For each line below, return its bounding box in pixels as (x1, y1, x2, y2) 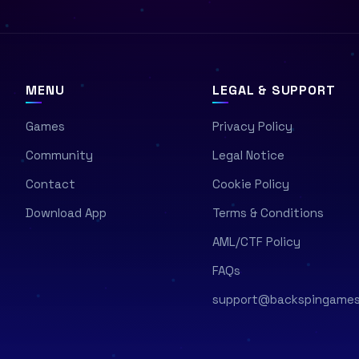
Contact (26, 176, 76, 192)
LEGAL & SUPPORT (212, 82, 336, 99)
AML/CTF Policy (212, 234, 301, 250)
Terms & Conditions (212, 205, 325, 221)
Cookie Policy (212, 176, 290, 192)
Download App (26, 205, 107, 221)
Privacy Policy (212, 119, 293, 135)
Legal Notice (212, 147, 285, 163)
